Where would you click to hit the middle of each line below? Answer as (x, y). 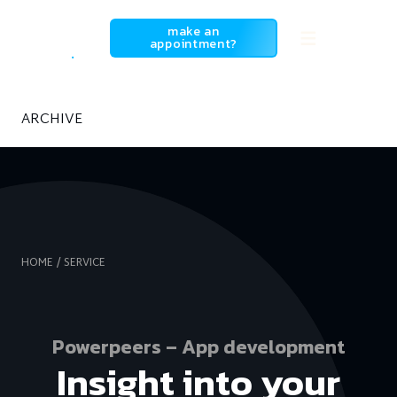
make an (193, 31)
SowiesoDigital (71, 23)
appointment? (194, 44)
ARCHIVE (52, 120)
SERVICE (85, 263)
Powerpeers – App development (198, 347)
